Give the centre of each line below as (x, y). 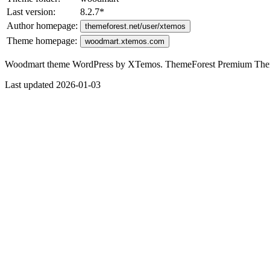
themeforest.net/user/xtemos (135, 26)
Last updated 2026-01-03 (53, 84)
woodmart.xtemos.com (125, 41)
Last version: (31, 11)
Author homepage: (42, 25)
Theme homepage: (42, 40)
